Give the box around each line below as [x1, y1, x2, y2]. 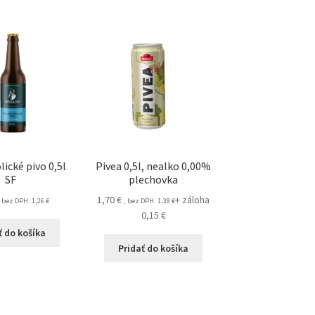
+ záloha [175, 193, 210, 207]
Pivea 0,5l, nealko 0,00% [96, 158, 212, 173]
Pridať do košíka [118, 241, 189, 255]
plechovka [129, 172, 179, 186]
